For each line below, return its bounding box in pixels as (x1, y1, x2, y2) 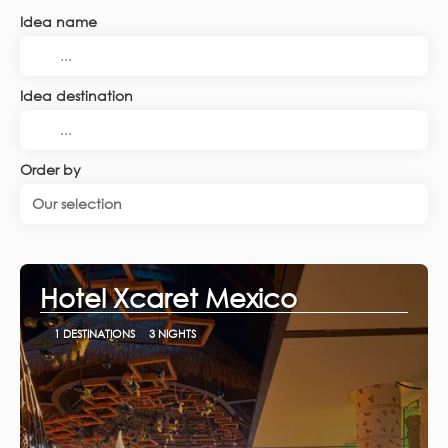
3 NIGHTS (148, 327, 196, 340)
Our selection (32, 195, 122, 212)
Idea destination (20, 87, 133, 104)
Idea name (20, 13, 97, 30)
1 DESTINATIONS (53, 327, 135, 340)
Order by (20, 161, 81, 178)
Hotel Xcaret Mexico (40, 282, 297, 314)
